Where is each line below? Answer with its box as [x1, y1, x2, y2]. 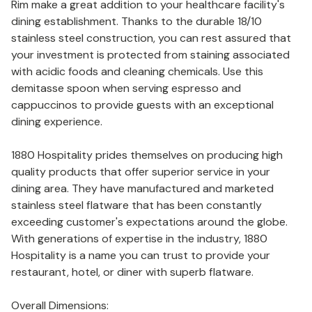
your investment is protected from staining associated [11, 47, 290, 62]
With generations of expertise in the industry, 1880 [11, 231, 267, 246]
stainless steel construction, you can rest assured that [11, 31, 291, 45]
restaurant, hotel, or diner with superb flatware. [11, 265, 253, 279]
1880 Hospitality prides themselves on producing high [11, 148, 283, 162]
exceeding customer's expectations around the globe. [11, 214, 288, 229]
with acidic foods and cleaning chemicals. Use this [11, 64, 263, 79]
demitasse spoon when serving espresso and [11, 81, 241, 95]
